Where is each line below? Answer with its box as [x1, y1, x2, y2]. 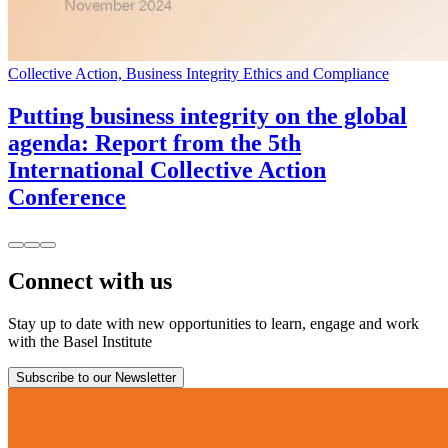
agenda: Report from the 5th [8, 129, 301, 156]
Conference [8, 183, 126, 210]
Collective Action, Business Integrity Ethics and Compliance [8, 64, 389, 82]
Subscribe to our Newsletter [16, 370, 176, 386]
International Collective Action [8, 156, 326, 183]
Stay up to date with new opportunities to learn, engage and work [8, 315, 419, 333]
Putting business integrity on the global [8, 102, 407, 129]
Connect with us [8, 268, 172, 295]
